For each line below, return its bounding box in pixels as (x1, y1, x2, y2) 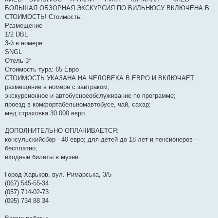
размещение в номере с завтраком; (5, 83, 109, 91)
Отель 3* (5, 57, 31, 65)
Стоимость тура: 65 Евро (5, 66, 79, 73)
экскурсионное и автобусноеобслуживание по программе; (5, 92, 176, 100)
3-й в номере (5, 39, 42, 47)
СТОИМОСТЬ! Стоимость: (5, 13, 82, 21)
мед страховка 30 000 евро (5, 109, 85, 117)
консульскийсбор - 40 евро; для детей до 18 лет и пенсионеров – (5, 136, 198, 144)
